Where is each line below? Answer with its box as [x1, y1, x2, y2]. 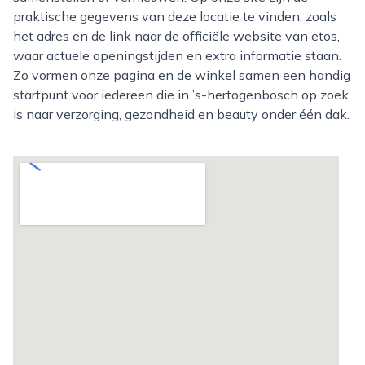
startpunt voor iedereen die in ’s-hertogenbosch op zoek [13, 86, 349, 103]
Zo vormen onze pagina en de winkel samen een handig [13, 67, 350, 83]
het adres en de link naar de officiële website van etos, [13, 28, 340, 44]
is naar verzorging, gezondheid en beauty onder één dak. [13, 106, 350, 122]
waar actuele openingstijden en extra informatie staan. [13, 47, 341, 64]
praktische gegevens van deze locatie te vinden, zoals [13, 8, 336, 24]
